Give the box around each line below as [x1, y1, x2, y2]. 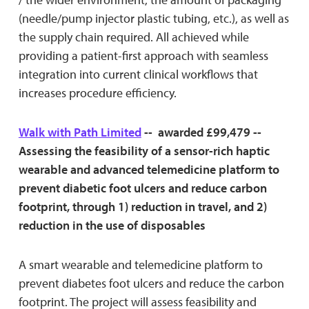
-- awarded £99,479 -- [141, 123, 261, 140]
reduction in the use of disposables [18, 217, 206, 233]
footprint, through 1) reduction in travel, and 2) [18, 198, 267, 215]
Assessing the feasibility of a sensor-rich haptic [18, 142, 270, 159]
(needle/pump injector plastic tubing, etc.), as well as [18, 10, 289, 26]
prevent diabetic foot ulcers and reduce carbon [18, 179, 267, 196]
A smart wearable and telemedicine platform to [18, 256, 263, 272]
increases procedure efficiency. [18, 84, 177, 101]
